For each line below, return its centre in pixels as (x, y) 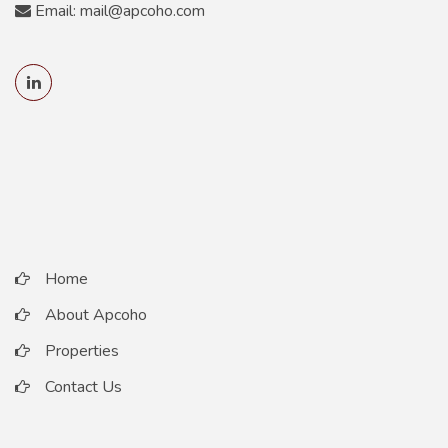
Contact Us (83, 386)
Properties (82, 350)
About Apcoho (96, 314)
